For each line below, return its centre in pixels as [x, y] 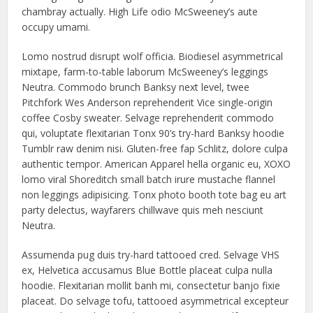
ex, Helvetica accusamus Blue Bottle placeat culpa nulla [147, 270]
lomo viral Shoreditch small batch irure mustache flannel [149, 179]
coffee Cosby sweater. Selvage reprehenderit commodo [148, 118]
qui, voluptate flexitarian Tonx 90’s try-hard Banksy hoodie [153, 133]
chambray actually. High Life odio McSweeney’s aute [140, 12]
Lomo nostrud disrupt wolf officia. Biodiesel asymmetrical [153, 56]
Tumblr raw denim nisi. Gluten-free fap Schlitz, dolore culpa [155, 148]
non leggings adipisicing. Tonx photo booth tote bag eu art [154, 195]
